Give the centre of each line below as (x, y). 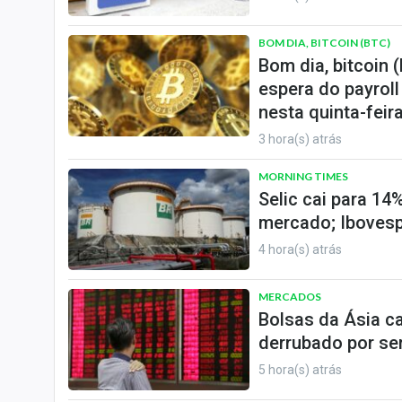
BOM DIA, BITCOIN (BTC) (324, 43)
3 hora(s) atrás (300, 139)
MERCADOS (290, 297)
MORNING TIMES (303, 176)
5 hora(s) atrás (300, 370)
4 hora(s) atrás (300, 249)
